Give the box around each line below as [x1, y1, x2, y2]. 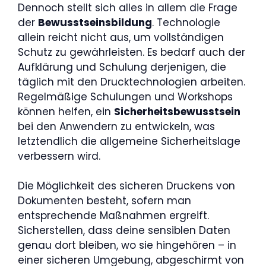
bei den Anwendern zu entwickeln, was [18, 119, 215, 134]
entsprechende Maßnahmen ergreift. [18, 208, 209, 223]
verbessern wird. [18, 148, 100, 163]
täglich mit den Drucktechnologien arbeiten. [18, 74, 245, 89]
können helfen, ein [18, 104, 114, 119]
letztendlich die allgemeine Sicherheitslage [18, 134, 240, 148]
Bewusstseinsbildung [38, 15, 152, 30]
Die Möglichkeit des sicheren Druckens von [18, 179, 235, 193]
